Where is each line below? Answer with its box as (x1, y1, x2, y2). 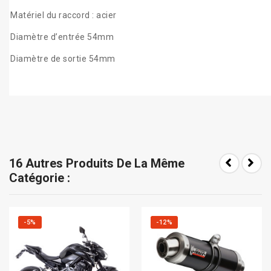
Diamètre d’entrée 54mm (10, 32, 114, 42)
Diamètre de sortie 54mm (10, 54, 116, 64)
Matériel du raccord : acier (10, 10, 117, 21)
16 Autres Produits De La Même (9, 156, 184, 171)
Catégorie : (9, 171, 70, 186)
